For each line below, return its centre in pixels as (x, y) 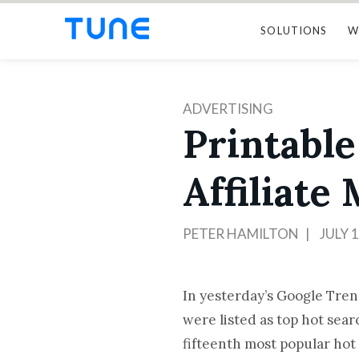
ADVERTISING (228, 109)
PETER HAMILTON (241, 234)
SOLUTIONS (294, 30)
